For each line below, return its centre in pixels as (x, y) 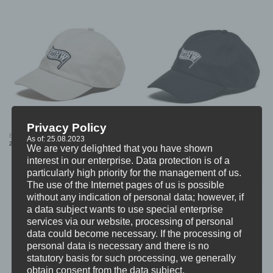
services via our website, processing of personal (130, 221)
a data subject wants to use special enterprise (125, 209)
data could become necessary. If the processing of (134, 233)
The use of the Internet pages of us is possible (125, 185)
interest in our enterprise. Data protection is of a (128, 160)
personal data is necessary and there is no (118, 246)
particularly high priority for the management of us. (134, 172)
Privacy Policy (66, 127)
